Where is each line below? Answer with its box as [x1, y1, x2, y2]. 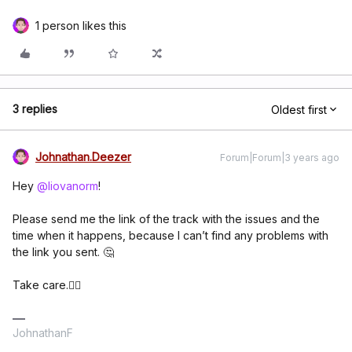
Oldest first [271, 102, 327, 116]
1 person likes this [35, 19, 126, 32]
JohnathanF [13, 326, 73, 339]
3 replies [13, 102, 57, 115]
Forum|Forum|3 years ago [220, 152, 339, 163]
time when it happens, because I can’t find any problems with [13, 229, 328, 242]
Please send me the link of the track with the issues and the [13, 212, 320, 225]
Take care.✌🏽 [13, 278, 81, 291]
